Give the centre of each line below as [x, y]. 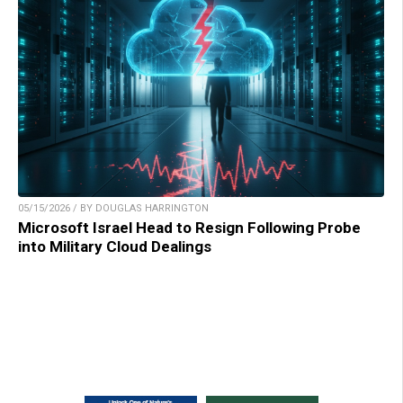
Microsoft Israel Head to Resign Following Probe [189, 227]
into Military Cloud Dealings [115, 246]
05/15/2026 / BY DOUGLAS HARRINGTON [113, 208]
